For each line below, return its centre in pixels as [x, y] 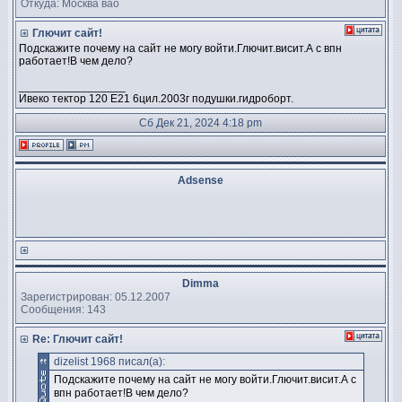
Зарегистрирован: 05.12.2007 [96, 297]
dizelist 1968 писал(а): [109, 362]
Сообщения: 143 [63, 309]
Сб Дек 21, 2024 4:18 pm [201, 123]
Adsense [201, 180]
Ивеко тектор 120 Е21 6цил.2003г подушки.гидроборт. [156, 99]
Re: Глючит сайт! [76, 339]
